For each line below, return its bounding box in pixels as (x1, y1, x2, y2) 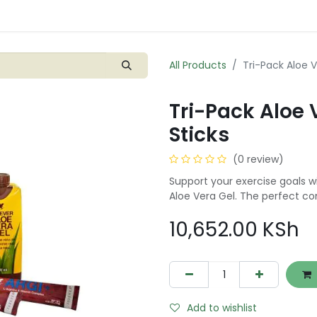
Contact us (144, 8, 204, 23)
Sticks (169, 121, 229, 149)
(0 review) (233, 152, 284, 167)
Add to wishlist (187, 300, 257, 315)
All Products (169, 58, 226, 73)
